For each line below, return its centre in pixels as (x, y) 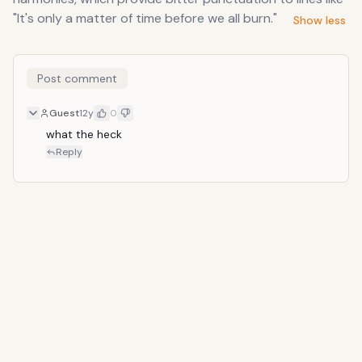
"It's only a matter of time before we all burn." (145, 18)
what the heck (84, 134)
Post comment (77, 78)
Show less (320, 20)
